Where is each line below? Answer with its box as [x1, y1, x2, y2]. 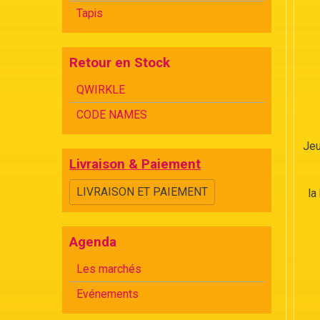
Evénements [76, 287, 139, 301]
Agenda [69, 234, 116, 251]
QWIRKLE [76, 83, 125, 97]
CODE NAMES [76, 108, 147, 122]
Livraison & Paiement [69, 156, 201, 173]
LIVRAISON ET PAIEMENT [76, 185, 208, 199]
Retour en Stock [69, 54, 170, 71]
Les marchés [76, 262, 141, 276]
